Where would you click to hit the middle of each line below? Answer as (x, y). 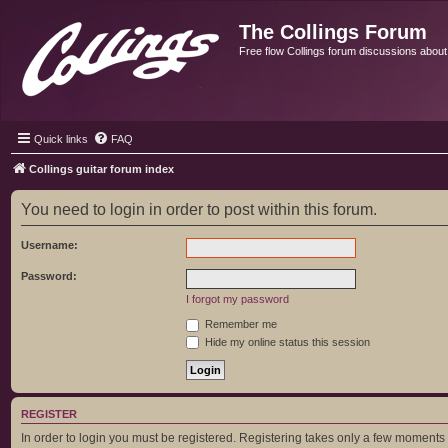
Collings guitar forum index (101, 169)
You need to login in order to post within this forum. (199, 209)
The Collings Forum (333, 32)
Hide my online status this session (286, 341)
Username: (49, 245)
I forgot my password (237, 299)
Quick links (61, 139)
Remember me (239, 324)
